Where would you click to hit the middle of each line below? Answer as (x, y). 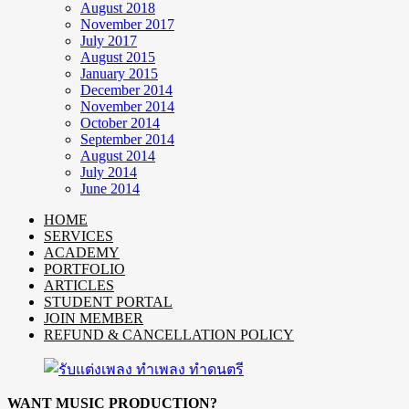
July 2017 (109, 41)
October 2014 (120, 123)
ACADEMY (82, 253)
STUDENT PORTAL (108, 302)
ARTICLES (79, 286)
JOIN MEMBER (94, 319)
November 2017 (127, 25)
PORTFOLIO (84, 269)
